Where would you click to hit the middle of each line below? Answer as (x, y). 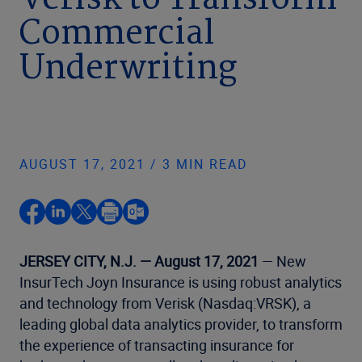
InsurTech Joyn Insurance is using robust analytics (181, 282)
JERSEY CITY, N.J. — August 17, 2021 (139, 261)
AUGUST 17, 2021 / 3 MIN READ (134, 164)
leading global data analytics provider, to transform (181, 324)
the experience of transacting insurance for (157, 345)
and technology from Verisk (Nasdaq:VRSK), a (165, 303)
